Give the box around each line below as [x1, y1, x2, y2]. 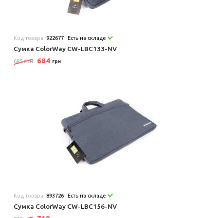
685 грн [14, 58, 34, 64]
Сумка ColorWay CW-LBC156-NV [14, 202, 117, 210]
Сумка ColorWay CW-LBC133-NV [14, 44, 117, 53]
